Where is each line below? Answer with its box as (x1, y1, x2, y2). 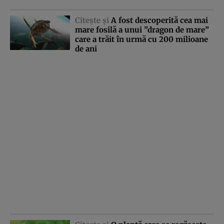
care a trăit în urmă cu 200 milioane (75, 34, 208, 44)
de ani (75, 44, 97, 54)
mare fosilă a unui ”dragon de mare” (75, 25, 209, 35)
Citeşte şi (75, 15, 111, 25)
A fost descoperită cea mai (111, 15, 208, 25)
